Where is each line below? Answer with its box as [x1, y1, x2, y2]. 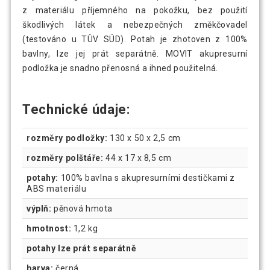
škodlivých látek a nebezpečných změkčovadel [22, 19, 248, 30]
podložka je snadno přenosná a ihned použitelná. [22, 63, 218, 73]
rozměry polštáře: [27, 152, 104, 163]
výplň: [27, 203, 52, 213]
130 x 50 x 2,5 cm [107, 133, 181, 143]
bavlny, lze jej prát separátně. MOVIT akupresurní [22, 48, 248, 58]
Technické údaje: [22, 101, 130, 117]
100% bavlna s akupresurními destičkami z [58, 172, 235, 183]
